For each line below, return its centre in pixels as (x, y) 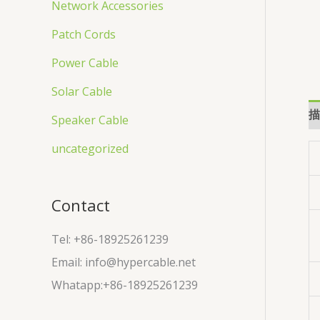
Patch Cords (84, 35)
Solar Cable (82, 92)
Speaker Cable (90, 120)
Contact (81, 205)
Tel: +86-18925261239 (110, 240)
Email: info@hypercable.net (124, 262)
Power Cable (85, 63)
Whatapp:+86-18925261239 (125, 285)
